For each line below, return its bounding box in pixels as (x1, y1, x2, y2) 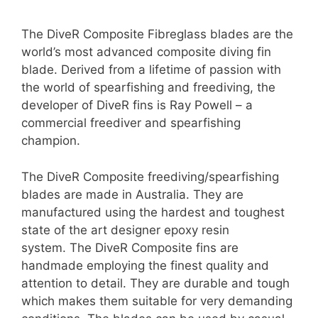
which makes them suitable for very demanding (21, 293, 292, 308)
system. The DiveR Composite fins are (21, 240, 238, 255)
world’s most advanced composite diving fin (21, 45, 271, 60)
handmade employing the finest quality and (21, 258, 269, 273)
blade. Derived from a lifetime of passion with (21, 62, 281, 77)
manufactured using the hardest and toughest (21, 204, 285, 219)
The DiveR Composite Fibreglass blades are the (21, 27, 293, 42)
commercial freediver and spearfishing (21, 116, 241, 131)
